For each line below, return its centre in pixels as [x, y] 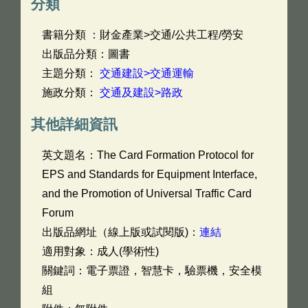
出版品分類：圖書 [86, 54]
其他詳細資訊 [74, 124]
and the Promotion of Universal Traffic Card [147, 194]
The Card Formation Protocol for [175, 155]
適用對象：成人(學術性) [100, 251]
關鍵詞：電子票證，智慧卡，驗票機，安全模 [152, 271]
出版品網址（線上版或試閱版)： [121, 232]
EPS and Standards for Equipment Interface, [150, 174]
